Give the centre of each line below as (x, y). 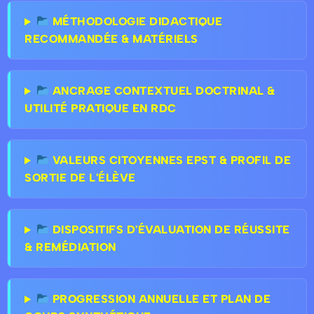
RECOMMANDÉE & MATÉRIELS (111, 39)
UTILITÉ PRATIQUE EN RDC (101, 109)
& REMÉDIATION (70, 247)
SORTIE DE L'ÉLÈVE (80, 178)
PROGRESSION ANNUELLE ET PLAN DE (160, 299)
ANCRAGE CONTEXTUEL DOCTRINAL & (162, 91)
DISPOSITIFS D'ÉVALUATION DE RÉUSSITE (170, 230)
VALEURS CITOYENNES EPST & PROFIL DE (170, 161)
